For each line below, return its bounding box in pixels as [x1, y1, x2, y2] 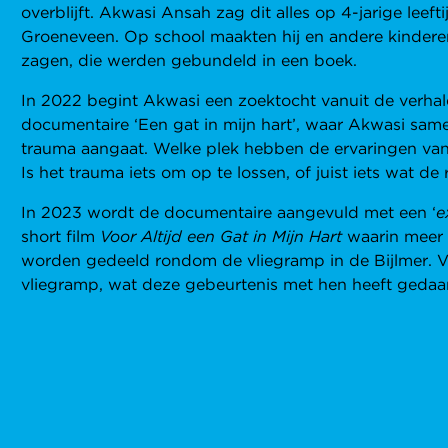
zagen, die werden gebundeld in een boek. [21, 51, 358, 70]
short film [21, 227, 101, 246]
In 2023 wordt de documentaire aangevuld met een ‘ [21, 203, 437, 222]
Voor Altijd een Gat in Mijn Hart [100, 227, 343, 246]
